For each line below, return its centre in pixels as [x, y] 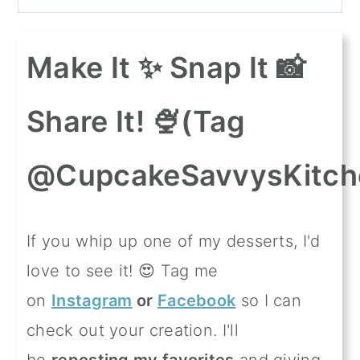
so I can [269, 300]
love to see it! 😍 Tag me [123, 270]
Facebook [196, 300]
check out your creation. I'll [133, 330]
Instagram [92, 300]
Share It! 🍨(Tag [136, 121]
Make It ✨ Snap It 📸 [166, 67]
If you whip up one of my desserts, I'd [174, 241]
